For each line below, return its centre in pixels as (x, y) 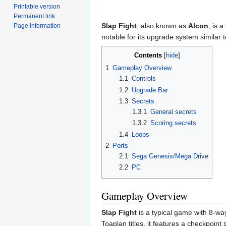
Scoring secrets (174, 123)
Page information (37, 26)
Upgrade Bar (150, 90)
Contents (148, 55)
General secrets (174, 112)
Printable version (37, 7)
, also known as (162, 26)
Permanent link (35, 16)
